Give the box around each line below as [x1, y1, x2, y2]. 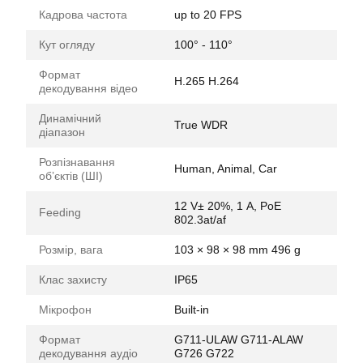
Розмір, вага [39, 242, 103, 256]
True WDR [174, 117, 228, 131]
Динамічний [39, 111, 101, 125]
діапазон [39, 125, 85, 139]
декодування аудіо [39, 346, 138, 360]
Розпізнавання [39, 155, 115, 169]
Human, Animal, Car [174, 161, 277, 175]
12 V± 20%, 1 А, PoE [174, 199, 281, 212]
